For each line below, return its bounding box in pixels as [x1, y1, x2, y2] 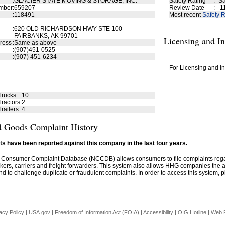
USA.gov [28, 209, 50, 215]
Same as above [14, 39, 57, 46]
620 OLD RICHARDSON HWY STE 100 [14, 25, 122, 32]
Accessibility [143, 209, 173, 215]
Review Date [169, 4, 204, 11]
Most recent [169, 11, 202, 18]
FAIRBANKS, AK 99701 [14, 32, 78, 39]
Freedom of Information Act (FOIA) [54, 209, 139, 215]
